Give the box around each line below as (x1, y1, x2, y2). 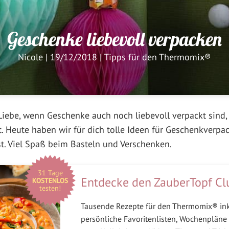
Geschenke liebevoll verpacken (7, 27, 222, 51)
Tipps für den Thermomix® (104, 51, 211, 63)
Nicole (18, 51, 43, 63)
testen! (39, 183, 61, 193)
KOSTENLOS (32, 175, 68, 185)
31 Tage (37, 168, 63, 177)
